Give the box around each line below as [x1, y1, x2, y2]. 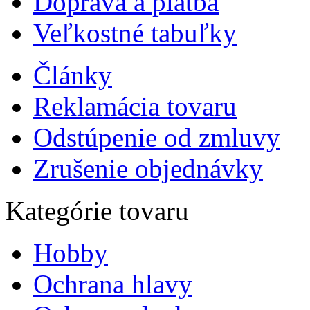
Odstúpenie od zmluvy [33, 122, 280, 152]
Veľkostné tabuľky [33, 17, 237, 48]
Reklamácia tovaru [33, 91, 237, 121]
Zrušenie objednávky [33, 153, 263, 183]
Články [33, 60, 112, 90]
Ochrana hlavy [33, 268, 192, 299]
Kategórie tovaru [6, 195, 189, 226]
